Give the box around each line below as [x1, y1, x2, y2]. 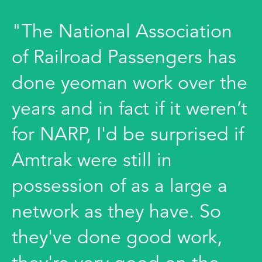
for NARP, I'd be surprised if [12, 123, 244, 146]
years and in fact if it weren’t [12, 97, 247, 120]
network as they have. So [12, 200, 221, 223]
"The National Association [12, 20, 232, 43]
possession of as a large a [12, 174, 227, 197]
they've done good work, [12, 226, 222, 249]
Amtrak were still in [12, 149, 172, 171]
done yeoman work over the [12, 71, 247, 94]
